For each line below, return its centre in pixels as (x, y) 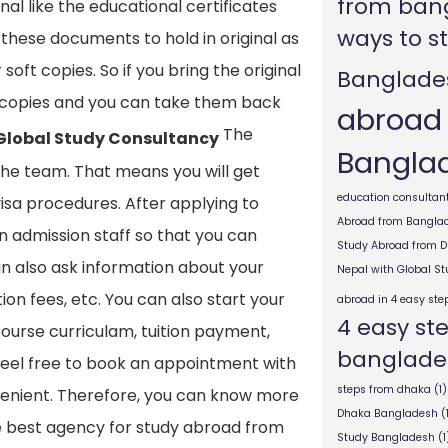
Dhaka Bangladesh (387, 413)
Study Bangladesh (385, 437)
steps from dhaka (383, 389)
